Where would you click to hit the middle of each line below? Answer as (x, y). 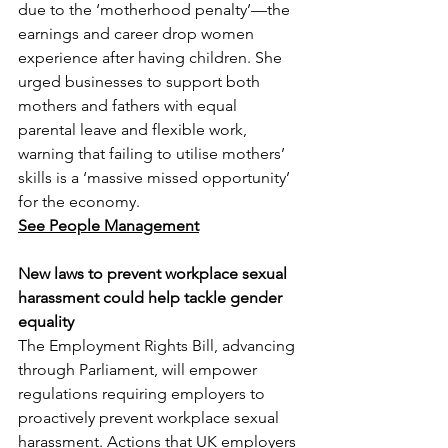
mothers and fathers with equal (129, 105)
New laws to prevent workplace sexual (154, 273)
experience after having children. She (152, 57)
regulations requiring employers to (143, 393)
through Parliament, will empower (139, 369)
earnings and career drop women (138, 33)
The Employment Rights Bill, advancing (158, 345)
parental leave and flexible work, (134, 129)
